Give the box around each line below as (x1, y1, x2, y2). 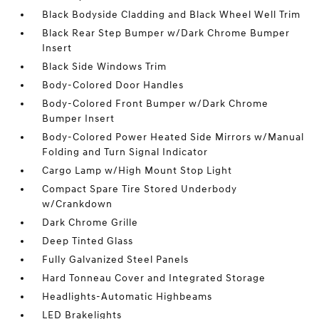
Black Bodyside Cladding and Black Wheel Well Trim (42, 9, 301, 21)
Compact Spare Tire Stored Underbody (42, 183, 238, 195)
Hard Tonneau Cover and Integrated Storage (42, 272, 266, 284)
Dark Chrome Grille (42, 216, 139, 229)
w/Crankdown (42, 198, 113, 210)
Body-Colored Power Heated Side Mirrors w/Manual (42, 131, 305, 143)
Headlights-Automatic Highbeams (42, 291, 213, 303)
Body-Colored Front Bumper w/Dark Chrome (42, 98, 269, 110)
